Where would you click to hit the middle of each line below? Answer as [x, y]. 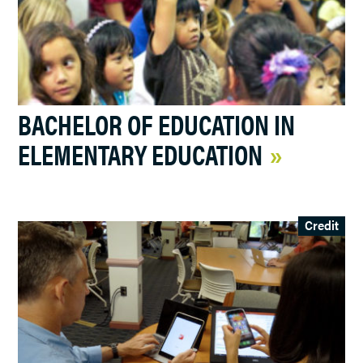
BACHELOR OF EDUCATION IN [157, 123]
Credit [321, 224]
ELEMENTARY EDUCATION [141, 153]
